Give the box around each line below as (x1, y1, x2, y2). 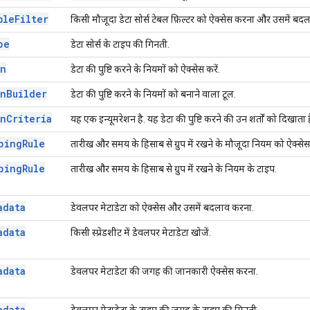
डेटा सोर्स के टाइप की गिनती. (71, 38, 170, 50)
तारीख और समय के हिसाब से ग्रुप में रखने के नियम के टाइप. (71, 163, 277, 174)
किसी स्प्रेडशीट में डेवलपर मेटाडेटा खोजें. (71, 226, 211, 238)
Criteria (6, 111, 52, 125)
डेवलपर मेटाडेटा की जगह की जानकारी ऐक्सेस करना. (71, 265, 258, 277)
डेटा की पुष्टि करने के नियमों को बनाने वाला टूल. (71, 88, 236, 100)
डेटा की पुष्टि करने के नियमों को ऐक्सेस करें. (71, 63, 220, 75)
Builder (6, 86, 47, 100)
